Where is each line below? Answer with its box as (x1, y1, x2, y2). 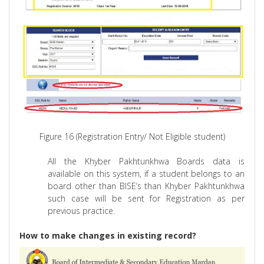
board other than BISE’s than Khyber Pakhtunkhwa (48, 180, 245, 192)
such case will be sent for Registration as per (48, 193, 245, 204)
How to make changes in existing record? (19, 230, 197, 242)
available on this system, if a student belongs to (48, 168, 235, 180)
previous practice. (48, 205, 115, 217)
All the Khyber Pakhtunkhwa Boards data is (48, 156, 245, 167)
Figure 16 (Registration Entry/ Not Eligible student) (39, 131, 225, 143)
